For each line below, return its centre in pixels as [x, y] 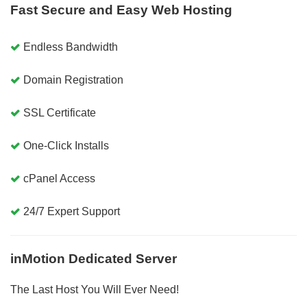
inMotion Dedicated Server [94, 259]
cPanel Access [59, 179]
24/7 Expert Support [72, 211]
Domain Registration [73, 80]
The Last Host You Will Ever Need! [95, 290]
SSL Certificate [60, 113]
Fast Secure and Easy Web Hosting [121, 10]
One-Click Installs [66, 146]
